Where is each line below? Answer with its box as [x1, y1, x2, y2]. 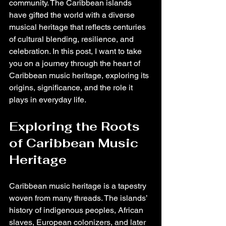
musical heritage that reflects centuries [9, 22, 148, 32]
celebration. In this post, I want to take [9, 46, 144, 56]
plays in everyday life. [9, 95, 86, 104]
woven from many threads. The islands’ [9, 193, 149, 203]
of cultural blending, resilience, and [9, 34, 136, 44]
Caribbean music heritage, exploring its [9, 71, 151, 80]
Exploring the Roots [9, 119, 143, 134]
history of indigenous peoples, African [9, 205, 145, 215]
